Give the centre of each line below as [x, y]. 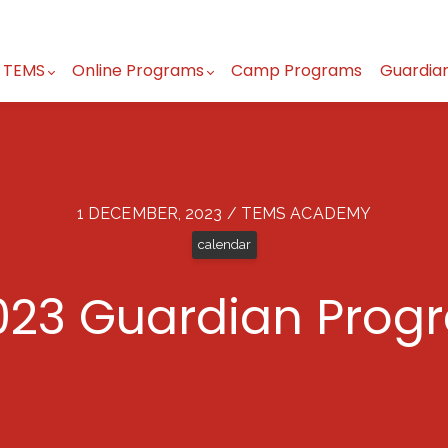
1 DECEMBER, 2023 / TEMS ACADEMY [224, 214]
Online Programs [138, 71]
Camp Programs [297, 71]
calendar [224, 245]
